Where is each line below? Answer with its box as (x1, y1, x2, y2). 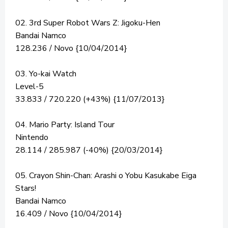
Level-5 (15, 81, 44, 93)
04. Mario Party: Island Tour (15, 119, 115, 131)
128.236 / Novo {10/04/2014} (15, 43, 127, 54)
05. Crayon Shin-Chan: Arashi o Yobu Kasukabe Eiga (15, 170, 196, 182)
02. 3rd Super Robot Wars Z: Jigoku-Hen (15, 17, 160, 29)
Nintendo (15, 132, 48, 144)
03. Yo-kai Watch (15, 68, 76, 80)
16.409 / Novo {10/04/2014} (15, 208, 122, 220)
